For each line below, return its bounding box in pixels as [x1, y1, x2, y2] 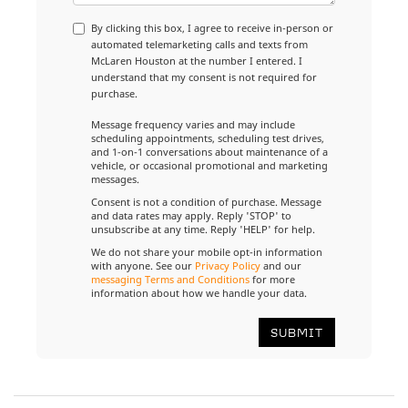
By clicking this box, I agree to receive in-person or [91, 21, 333, 36]
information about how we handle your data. [91, 286, 307, 301]
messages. [91, 172, 139, 187]
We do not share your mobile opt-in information [91, 245, 322, 260]
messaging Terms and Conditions [91, 272, 250, 287]
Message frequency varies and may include [91, 117, 295, 132]
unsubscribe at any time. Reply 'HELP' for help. [91, 222, 315, 237]
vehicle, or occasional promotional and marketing [91, 158, 328, 173]
